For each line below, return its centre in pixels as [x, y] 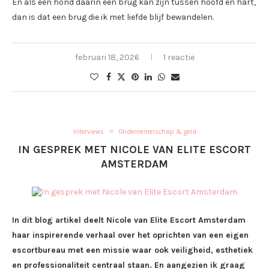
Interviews [88, 131]
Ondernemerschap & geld [157, 131]
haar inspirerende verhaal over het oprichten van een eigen [130, 235]
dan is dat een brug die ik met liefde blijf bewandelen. [113, 17]
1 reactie [179, 57]
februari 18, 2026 [107, 57]
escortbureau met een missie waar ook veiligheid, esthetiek [132, 250]
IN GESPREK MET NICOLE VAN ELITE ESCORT [134, 149]
